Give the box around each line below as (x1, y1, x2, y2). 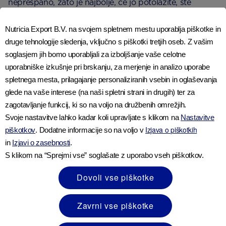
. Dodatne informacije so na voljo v (35, 125, 146, 134)
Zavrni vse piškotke (77, 200, 154, 212)
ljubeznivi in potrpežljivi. (8, 11, 99, 20)
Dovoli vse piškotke (77, 172, 154, 184)
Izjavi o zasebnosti (12, 138, 71, 147)
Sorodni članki (8, 38, 99, 55)
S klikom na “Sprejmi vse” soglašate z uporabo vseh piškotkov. (5, 150, 204, 159)
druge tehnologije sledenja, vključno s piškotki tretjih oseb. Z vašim (5, 37, 213, 46)
